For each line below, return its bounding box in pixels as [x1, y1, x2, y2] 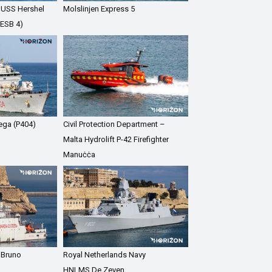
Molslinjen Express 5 [63, 4, 135, 14]
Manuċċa [63, 149, 96, 159]
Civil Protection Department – [63, 119, 166, 129]
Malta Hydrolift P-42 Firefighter [63, 134, 169, 144]
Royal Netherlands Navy [63, 250, 146, 259]
